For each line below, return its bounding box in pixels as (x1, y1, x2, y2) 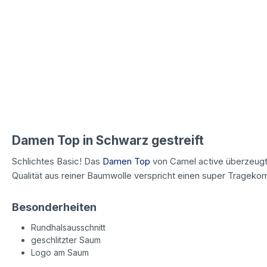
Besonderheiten (12, 200, 97, 213)
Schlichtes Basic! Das (12, 155, 103, 167)
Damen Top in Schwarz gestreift (12, 132, 204, 148)
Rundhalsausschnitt (31, 222, 105, 232)
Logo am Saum (31, 247, 89, 257)
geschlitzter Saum (31, 234, 101, 245)
